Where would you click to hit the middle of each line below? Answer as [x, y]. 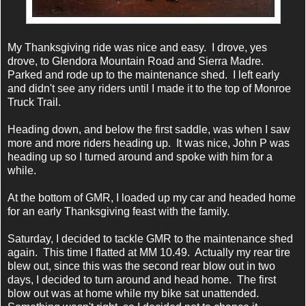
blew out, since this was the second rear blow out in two [141, 266]
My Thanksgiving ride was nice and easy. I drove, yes [137, 48]
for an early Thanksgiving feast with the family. [119, 212]
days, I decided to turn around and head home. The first [142, 280]
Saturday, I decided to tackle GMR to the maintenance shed [150, 239]
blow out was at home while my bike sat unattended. [135, 294]
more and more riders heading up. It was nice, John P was [149, 143]
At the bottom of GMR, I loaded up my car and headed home [152, 198]
